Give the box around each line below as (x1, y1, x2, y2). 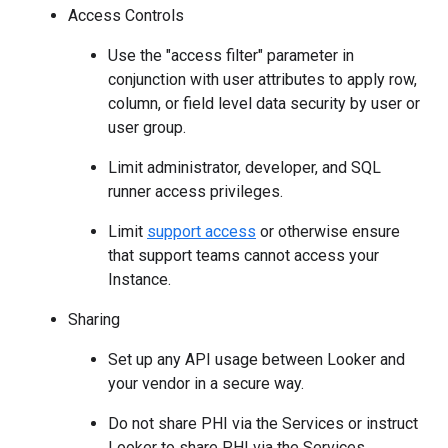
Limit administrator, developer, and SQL (108, 158, 381, 177)
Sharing (68, 310, 120, 329)
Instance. (108, 270, 171, 289)
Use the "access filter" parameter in (108, 46, 354, 65)
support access (147, 222, 256, 241)
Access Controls (68, 6, 184, 25)
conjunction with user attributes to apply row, (108, 70, 417, 89)
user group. (108, 118, 186, 137)
